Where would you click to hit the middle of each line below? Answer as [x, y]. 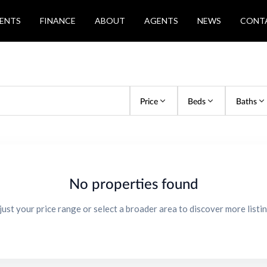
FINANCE [58, 21]
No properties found [133, 183]
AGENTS [161, 21]
